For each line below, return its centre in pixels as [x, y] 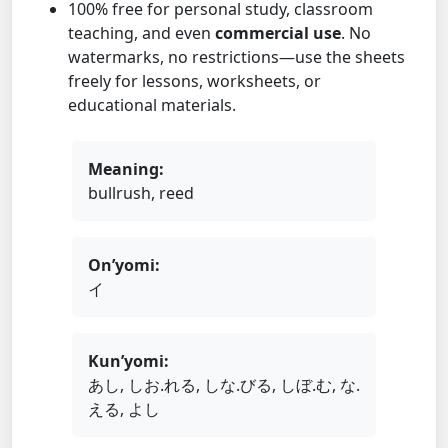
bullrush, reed [141, 192]
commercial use [278, 32]
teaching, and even [141, 32]
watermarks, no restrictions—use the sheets [236, 56]
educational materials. [152, 104]
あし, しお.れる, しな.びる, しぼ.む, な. [224, 384]
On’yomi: [124, 264]
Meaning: [126, 168]
